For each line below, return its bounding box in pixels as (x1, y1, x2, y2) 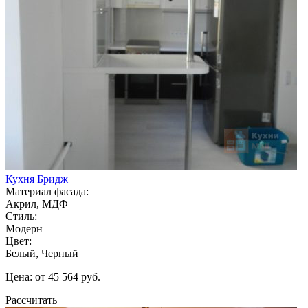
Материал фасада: (5, 185, 89, 197)
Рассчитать (5, 294, 57, 306)
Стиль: (5, 210, 37, 222)
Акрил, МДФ (5, 197, 68, 210)
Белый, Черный (5, 247, 78, 259)
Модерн (5, 222, 43, 234)
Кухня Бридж (5, 173, 68, 185)
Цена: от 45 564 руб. (5, 270, 100, 283)
